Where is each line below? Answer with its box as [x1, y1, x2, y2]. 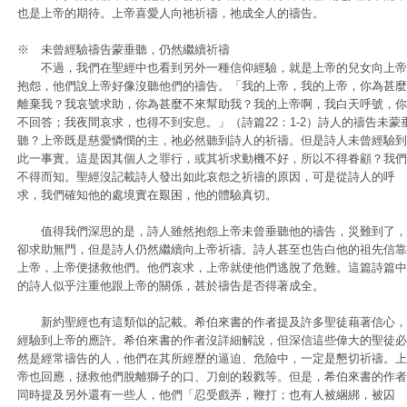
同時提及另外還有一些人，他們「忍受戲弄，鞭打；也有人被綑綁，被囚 [17, 388, 395, 402]
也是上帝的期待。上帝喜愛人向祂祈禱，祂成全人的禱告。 [17, 6, 324, 20]
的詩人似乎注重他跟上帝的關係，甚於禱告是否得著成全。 [17, 279, 324, 293]
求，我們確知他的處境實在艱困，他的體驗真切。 [17, 188, 277, 202]
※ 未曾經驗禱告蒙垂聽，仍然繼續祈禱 [17, 43, 230, 56]
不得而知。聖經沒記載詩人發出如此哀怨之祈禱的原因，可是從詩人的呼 [17, 170, 395, 184]
